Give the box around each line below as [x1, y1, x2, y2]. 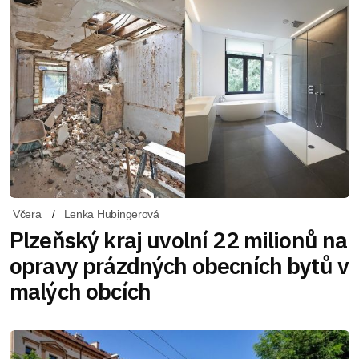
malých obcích [10, 276, 151, 306]
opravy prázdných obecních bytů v [10, 250, 349, 280]
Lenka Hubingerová [63, 207, 159, 220]
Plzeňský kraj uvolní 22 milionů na [10, 224, 348, 255]
